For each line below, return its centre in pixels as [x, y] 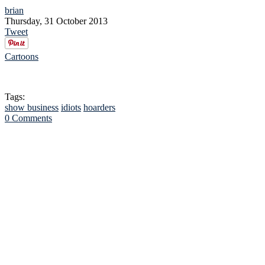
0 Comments [28, 118]
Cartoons [22, 57]
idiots [71, 108]
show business [32, 108]
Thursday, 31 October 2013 [56, 21]
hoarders [99, 108]
